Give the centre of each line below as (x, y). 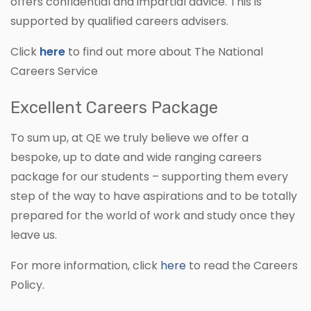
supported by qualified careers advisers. (119, 22)
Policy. (27, 285)
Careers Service (54, 72)
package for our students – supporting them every (149, 177)
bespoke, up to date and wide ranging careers (136, 158)
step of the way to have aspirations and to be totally (154, 196)
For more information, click (85, 266)
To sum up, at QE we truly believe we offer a (129, 138)
